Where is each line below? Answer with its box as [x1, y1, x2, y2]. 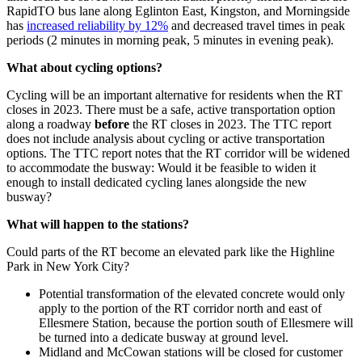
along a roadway [6, 116, 95, 131]
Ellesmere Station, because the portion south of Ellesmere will [39, 315, 353, 330]
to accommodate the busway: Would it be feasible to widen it [6, 160, 316, 175]
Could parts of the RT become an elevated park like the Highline [6, 244, 335, 259]
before [95, 116, 129, 131]
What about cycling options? [6, 60, 166, 74]
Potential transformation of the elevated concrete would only [39, 286, 345, 301]
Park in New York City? [6, 259, 129, 273]
